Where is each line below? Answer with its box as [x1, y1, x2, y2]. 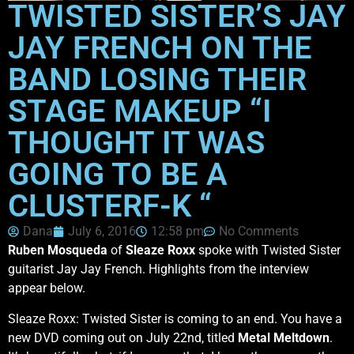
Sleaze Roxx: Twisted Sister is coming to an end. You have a [8, 311, 342, 326]
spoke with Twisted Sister [195, 243, 341, 258]
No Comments [219, 224, 299, 239]
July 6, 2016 [68, 224, 136, 239]
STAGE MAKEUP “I [8, 92, 272, 130]
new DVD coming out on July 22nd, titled [8, 330, 238, 345]
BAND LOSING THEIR [8, 61, 307, 99]
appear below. [8, 281, 85, 296]
